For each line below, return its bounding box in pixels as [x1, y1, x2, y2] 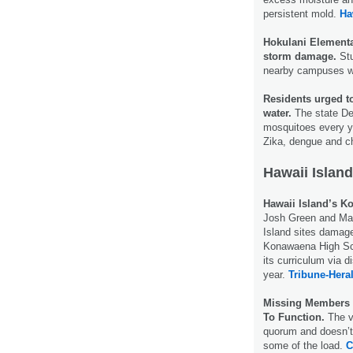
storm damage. [263, 50, 336, 62]
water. [263, 106, 292, 119]
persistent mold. [263, 7, 340, 20]
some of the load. [263, 339, 346, 351]
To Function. [263, 310, 325, 323]
